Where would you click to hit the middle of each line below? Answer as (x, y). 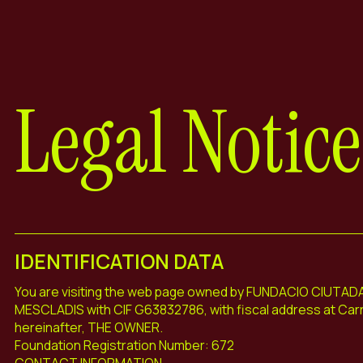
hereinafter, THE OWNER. (88, 327)
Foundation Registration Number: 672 (124, 345)
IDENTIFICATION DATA (119, 261)
